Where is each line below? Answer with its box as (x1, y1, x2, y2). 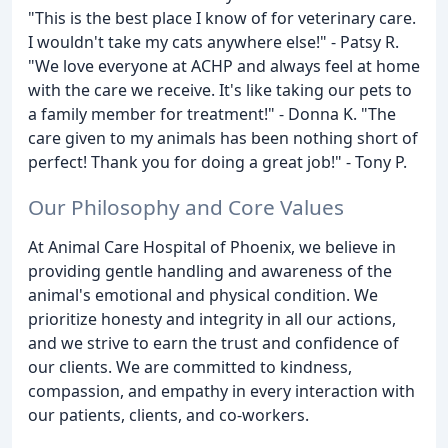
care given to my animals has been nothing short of (28, 127, 418, 150)
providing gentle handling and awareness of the (28, 260, 392, 283)
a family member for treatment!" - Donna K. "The (28, 103, 396, 126)
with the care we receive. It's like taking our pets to (28, 79, 412, 102)
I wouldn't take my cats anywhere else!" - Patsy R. (28, 31, 399, 54)
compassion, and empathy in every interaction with (28, 380, 415, 403)
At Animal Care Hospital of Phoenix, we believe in (28, 236, 396, 259)
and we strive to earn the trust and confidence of (28, 332, 399, 355)
